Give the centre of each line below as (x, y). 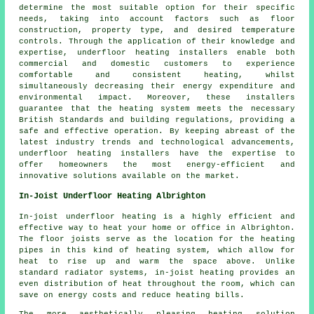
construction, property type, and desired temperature (157, 30)
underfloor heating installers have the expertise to (157, 154)
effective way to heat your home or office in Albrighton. (157, 228)
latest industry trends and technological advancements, (157, 143)
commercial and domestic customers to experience (157, 64)
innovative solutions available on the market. (130, 176)
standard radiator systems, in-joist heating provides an (157, 273)
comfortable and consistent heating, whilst (157, 75)
